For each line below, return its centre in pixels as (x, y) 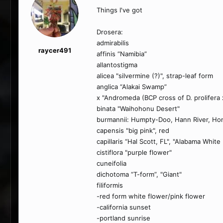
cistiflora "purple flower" (134, 152)
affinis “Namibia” (122, 54)
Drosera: (110, 32)
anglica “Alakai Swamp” (132, 87)
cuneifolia (111, 163)
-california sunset (124, 207)
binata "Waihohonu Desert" (138, 109)
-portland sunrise (123, 218)
